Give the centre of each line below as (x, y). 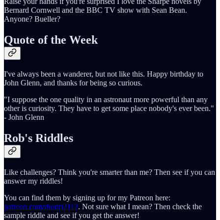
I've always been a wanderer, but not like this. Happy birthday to (104, 74)
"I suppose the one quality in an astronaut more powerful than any (106, 100)
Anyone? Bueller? (32, 19)
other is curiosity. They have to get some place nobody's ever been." (109, 109)
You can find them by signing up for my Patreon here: (87, 198)
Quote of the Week (51, 40)
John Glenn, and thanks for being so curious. (73, 83)
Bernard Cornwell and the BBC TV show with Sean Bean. (96, 10)
